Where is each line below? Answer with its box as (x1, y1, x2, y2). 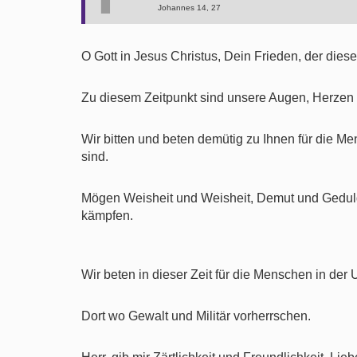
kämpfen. (81, 209, 133, 222)
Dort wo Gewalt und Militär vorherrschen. (81, 309, 311, 323)
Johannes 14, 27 (158, 3, 221, 12)
